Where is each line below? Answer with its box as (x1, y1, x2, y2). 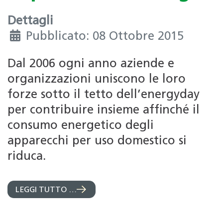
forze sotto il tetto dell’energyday (7, 89, 200, 102)
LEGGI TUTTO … (15, 186, 77, 194)
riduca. (7, 151, 46, 163)
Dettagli (7, 15, 53, 28)
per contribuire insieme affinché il (7, 105, 200, 117)
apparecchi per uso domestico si (7, 135, 187, 148)
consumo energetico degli (7, 120, 154, 132)
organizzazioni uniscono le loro (7, 74, 186, 86)
